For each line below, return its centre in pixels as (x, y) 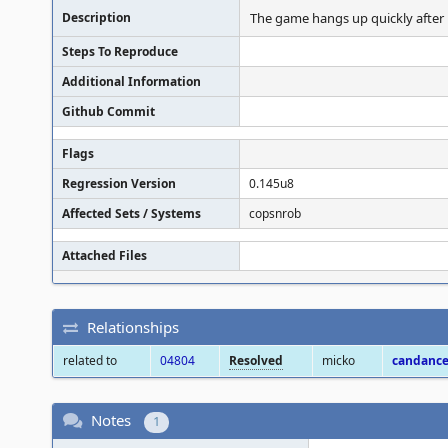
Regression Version (119, 183)
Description (96, 17)
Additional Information (131, 81)
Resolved (256, 360)
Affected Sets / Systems (131, 213)
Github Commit (108, 111)
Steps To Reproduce (120, 51)
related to (90, 360)
